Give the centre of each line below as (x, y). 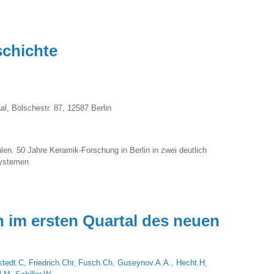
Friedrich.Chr (51, 262)
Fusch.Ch (95, 262)
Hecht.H (191, 262)
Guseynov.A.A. (144, 262)
